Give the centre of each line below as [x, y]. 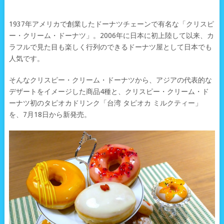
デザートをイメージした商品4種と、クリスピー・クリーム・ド [109, 91]
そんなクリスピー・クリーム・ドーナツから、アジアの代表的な [110, 80]
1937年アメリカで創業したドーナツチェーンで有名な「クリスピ [111, 24]
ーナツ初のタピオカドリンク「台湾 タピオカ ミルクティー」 [105, 103]
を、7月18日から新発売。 [50, 114]
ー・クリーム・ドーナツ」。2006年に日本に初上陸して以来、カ [111, 35]
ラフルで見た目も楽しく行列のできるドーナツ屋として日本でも [110, 47]
